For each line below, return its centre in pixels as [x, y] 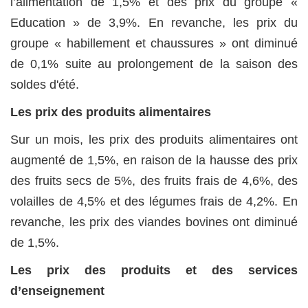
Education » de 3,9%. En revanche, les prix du [154, 23]
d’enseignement [57, 291]
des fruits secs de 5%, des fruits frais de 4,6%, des [154, 181]
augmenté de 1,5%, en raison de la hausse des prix [154, 161]
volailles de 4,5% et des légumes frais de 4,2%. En [154, 202]
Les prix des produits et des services [154, 271]
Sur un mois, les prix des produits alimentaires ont [154, 140]
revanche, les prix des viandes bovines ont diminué [154, 222]
